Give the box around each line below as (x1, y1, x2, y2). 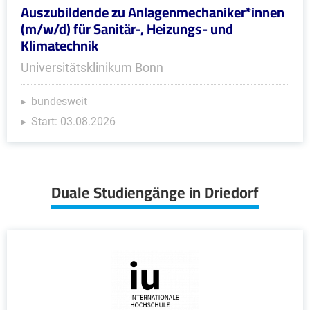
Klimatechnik (21, 33, 98, 58)
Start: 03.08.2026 (31, 115, 116, 128)
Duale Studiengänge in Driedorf (51, 178, 259, 207)
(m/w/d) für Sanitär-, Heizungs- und (21, 16, 233, 42)
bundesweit (31, 95, 87, 108)
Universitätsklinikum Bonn (21, 60, 163, 75)
